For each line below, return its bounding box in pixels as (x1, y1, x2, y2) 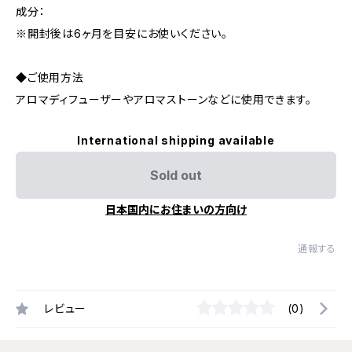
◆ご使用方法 (16, 71, 84, 84)
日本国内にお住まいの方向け (105, 203, 247, 216)
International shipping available (77, 134, 275, 147)
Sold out (150, 167, 202, 183)
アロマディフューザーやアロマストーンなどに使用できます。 (16, 93, 312, 106)
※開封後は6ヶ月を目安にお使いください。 (16, 27, 229, 40)
